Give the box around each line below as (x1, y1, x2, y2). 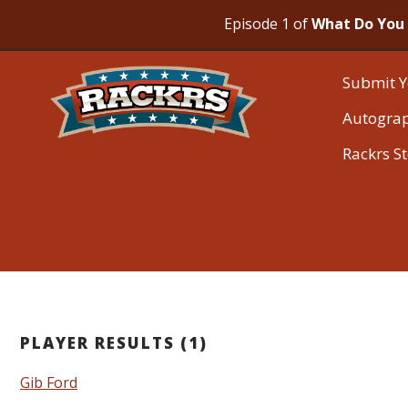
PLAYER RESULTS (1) (20, 331, 208, 353)
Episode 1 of (224, 14, 311, 34)
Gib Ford (20, 372, 77, 393)
